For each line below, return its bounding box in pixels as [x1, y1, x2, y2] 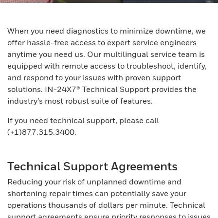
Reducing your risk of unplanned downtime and [7, 177, 182, 186]
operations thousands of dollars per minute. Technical [7, 200, 205, 210]
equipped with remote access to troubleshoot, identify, [7, 61, 207, 71]
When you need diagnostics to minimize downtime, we [7, 26, 206, 36]
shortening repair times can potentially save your [7, 188, 186, 198]
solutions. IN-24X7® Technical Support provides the [7, 84, 197, 94]
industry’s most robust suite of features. [7, 96, 153, 106]
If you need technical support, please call [7, 115, 159, 125]
